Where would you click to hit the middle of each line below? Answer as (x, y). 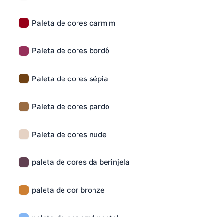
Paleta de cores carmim (74, 23)
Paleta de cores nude (69, 134)
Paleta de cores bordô (71, 51)
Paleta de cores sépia (70, 78)
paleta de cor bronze (68, 190)
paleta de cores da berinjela (81, 162)
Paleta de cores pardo (71, 106)
